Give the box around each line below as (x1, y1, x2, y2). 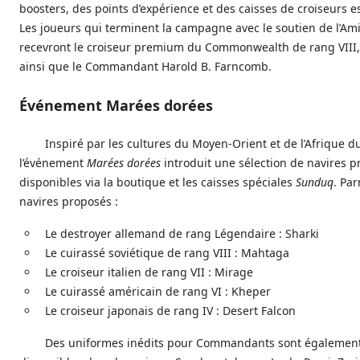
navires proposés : (19, 194, 118, 210)
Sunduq (296, 174, 333, 190)
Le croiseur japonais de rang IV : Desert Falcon (45, 303, 296, 319)
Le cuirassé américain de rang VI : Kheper (45, 284, 271, 300)
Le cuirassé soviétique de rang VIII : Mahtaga (45, 245, 289, 261)
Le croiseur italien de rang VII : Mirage (45, 264, 253, 280)
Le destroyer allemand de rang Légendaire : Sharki (45, 226, 319, 242)
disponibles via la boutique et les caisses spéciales (19, 174, 296, 190)
